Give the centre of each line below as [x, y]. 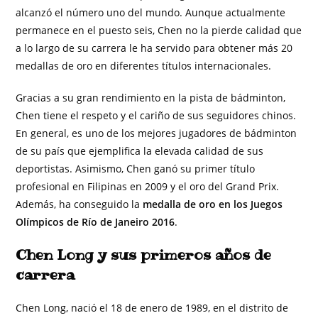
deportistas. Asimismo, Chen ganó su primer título [136, 169]
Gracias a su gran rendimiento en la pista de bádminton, [151, 98]
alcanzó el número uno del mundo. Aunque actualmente [151, 12]
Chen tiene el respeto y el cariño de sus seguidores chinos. [156, 115]
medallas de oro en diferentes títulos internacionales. [144, 66]
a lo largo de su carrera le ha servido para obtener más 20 [154, 48]
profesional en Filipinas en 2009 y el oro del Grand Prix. [148, 186]
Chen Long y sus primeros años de [144, 255]
